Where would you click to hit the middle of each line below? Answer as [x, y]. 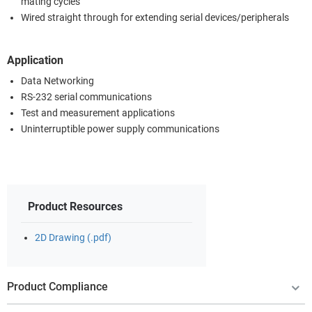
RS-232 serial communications [86, 97]
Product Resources [75, 206]
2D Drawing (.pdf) [73, 237]
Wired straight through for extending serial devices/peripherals [155, 17]
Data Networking [57, 81]
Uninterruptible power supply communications [120, 129]
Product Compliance [57, 286]
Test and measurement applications [98, 113]
